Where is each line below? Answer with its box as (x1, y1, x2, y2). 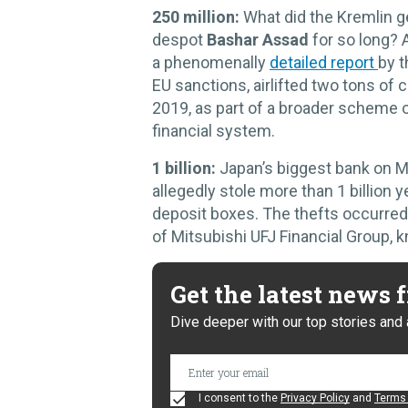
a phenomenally (152, 53, 270, 72)
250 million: (152, 7, 240, 26)
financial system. (152, 121, 275, 140)
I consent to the (196, 392, 280, 404)
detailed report (270, 53, 378, 72)
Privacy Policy (280, 392, 350, 404)
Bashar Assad (207, 30, 309, 49)
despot (152, 30, 207, 49)
